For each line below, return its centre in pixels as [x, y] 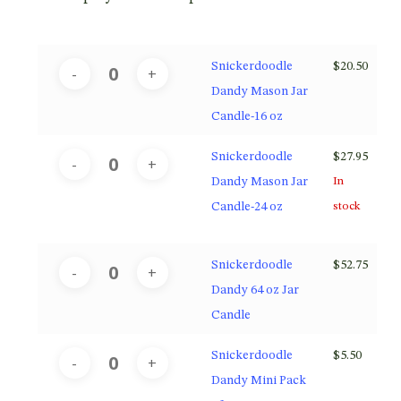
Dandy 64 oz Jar [255, 290]
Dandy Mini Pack [258, 380]
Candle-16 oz [247, 116]
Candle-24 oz [247, 206]
